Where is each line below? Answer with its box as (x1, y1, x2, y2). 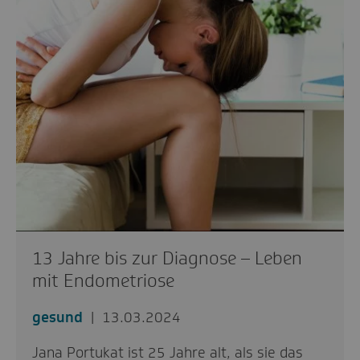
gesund (32, 307, 83, 327)
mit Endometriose (32, 268, 174, 292)
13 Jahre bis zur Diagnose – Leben (32, 246, 302, 270)
